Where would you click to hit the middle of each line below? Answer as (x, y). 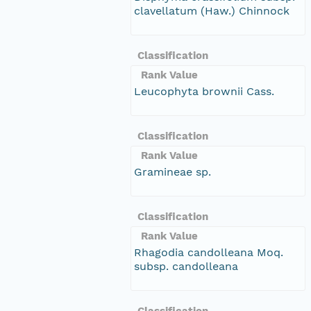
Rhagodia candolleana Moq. (209, 252)
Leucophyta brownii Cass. (204, 91)
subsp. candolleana (186, 266)
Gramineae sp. (173, 171)
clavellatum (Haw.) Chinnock (212, 10)
